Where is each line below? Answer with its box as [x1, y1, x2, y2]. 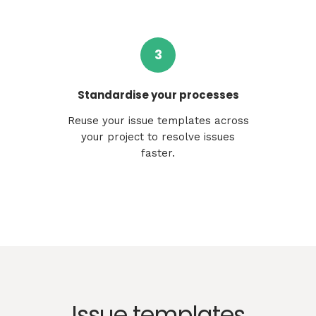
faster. [141, 146, 175, 159]
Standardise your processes [77, 87, 239, 102]
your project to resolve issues [81, 130, 235, 143]
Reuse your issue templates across [67, 114, 249, 127]
